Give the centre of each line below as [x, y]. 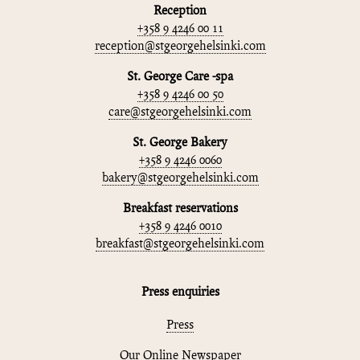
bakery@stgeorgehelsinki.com [180, 178]
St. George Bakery [180, 143]
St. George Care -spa [180, 77]
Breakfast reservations [180, 209]
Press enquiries [180, 292]
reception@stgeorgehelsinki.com [180, 47]
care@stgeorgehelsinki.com [180, 112]
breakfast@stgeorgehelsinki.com [180, 244]
